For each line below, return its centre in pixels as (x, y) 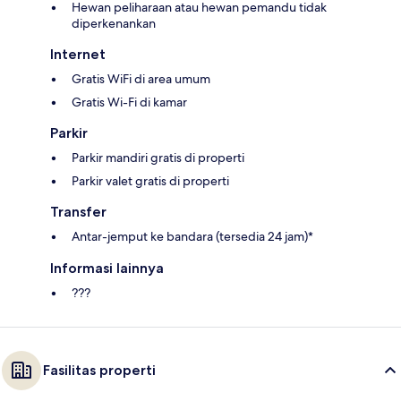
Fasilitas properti (99, 370)
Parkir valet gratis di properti (150, 180)
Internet (78, 54)
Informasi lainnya (107, 268)
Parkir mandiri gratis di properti (158, 157)
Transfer (78, 211)
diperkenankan (114, 23)
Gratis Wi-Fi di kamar (129, 102)
